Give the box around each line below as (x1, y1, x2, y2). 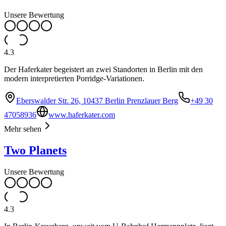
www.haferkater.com (48, 110, 115, 119)
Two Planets (4, 143, 67, 157)
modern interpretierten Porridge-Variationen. (4, 74, 144, 83)
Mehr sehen (4, 125, 41, 133)
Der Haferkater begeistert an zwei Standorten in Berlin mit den (4, 65, 203, 74)
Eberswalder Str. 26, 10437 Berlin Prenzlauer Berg (16, 96, 178, 105)
